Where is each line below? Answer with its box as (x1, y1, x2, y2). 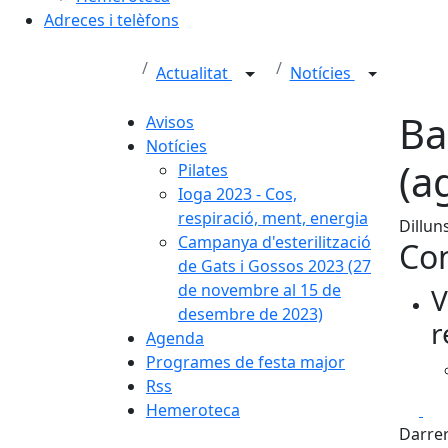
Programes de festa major (146, 351, 345, 373)
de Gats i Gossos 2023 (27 (178, 255, 371, 277)
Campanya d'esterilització (178, 231, 371, 253)
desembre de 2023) (178, 303, 323, 325)
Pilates (178, 159, 228, 181)
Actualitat (156, 62, 232, 85)
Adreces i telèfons (44, 9, 179, 31)
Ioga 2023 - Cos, (178, 183, 297, 205)
